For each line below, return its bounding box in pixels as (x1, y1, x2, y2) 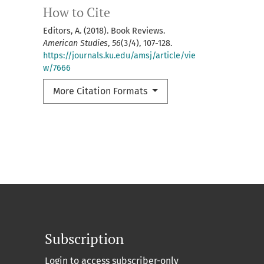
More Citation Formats (53, 85, 150, 97)
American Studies (43, 38, 108, 48)
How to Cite (43, 4, 110, 21)
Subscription (45, 229, 124, 248)
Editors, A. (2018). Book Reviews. (43, 25, 165, 36)
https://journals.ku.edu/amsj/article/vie (43, 50, 196, 61)
